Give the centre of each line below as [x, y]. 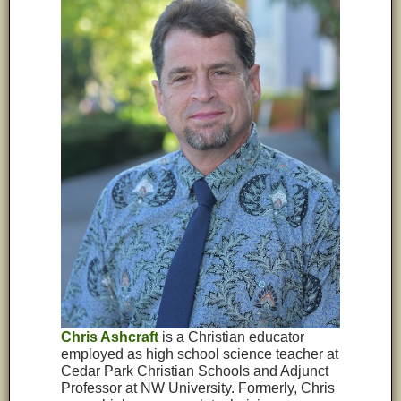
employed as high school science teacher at [200, 354]
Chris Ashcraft [110, 337]
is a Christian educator [232, 337]
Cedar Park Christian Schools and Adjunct [195, 371]
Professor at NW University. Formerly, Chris [198, 388]
